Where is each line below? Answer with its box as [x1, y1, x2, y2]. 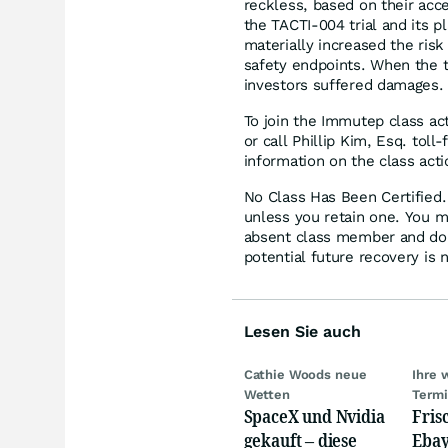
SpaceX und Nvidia [243, 403, 385, 428]
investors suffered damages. [243, 75, 444, 94]
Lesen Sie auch [243, 321, 361, 341]
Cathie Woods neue [243, 366, 367, 382]
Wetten [243, 386, 290, 402]
